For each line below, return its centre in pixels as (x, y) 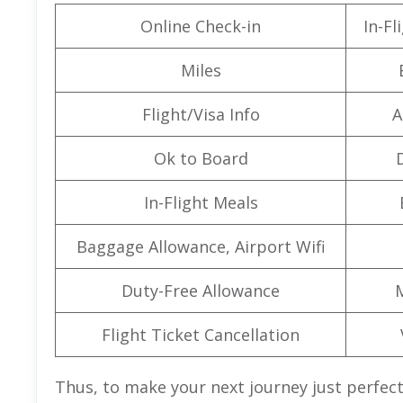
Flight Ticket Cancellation (201, 334)
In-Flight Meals (201, 202)
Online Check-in (201, 26)
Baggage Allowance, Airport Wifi (201, 246)
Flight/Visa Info (201, 114)
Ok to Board (201, 158)
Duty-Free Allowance (201, 290)
